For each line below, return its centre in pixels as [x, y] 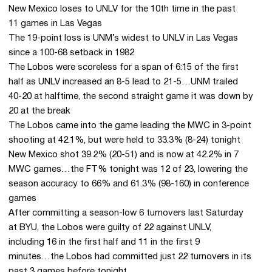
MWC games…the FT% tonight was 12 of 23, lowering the [128, 169]
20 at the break [39, 111]
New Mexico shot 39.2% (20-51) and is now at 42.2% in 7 [124, 155]
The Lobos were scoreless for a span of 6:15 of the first [124, 67]
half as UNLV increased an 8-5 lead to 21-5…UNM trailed [123, 82]
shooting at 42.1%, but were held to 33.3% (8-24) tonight [124, 140]
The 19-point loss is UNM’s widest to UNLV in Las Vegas [123, 38]
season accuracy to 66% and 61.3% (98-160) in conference [129, 184]
